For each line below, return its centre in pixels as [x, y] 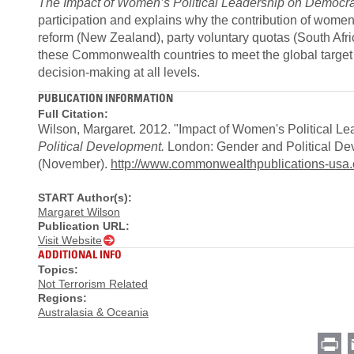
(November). [74, 164]
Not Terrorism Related [93, 284]
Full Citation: [73, 113]
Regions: [62, 298]
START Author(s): [85, 197]
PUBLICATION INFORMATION [105, 98]
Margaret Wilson [79, 211]
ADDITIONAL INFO [80, 254]
